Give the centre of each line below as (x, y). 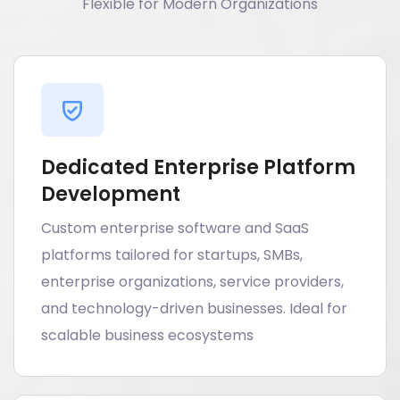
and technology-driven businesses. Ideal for (194, 309)
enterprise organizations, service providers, (192, 282)
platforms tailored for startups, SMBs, (172, 255)
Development (111, 195)
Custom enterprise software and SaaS (175, 229)
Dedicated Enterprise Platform (198, 168)
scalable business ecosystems (147, 336)
